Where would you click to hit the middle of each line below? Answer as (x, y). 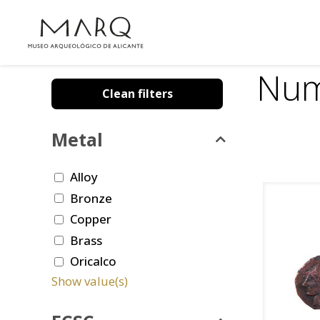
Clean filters (137, 94)
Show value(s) (90, 281)
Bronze (91, 198)
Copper (91, 219)
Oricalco (93, 261)
